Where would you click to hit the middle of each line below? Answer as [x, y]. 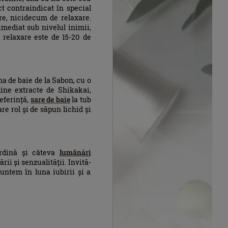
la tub [80, 100]
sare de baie [50, 100]
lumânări [75, 153]
